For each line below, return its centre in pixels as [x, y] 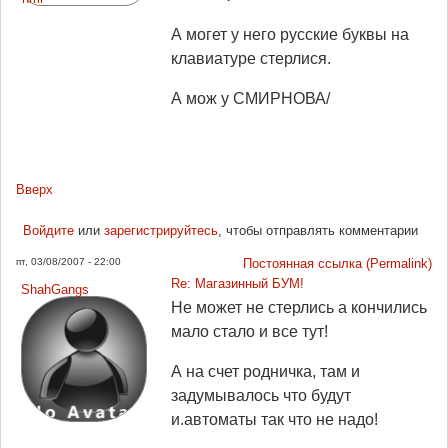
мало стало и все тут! [249, 331]
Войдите [48, 230]
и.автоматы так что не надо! [274, 419]
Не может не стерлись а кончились [299, 307]
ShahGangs [55, 289]
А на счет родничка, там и [265, 371]
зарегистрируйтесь [160, 230]
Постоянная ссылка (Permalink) [337, 263]
